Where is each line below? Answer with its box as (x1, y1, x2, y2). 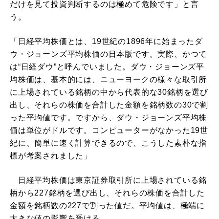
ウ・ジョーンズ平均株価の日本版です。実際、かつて (10, 50, 207, 59)
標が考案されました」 (10, 152, 92, 160)
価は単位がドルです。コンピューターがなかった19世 (10, 126, 208, 135)
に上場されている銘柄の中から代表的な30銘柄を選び (10, 88, 208, 97)
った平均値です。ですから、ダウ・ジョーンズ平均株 (10, 113, 207, 122)
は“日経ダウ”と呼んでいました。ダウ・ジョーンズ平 (10, 63, 204, 71)
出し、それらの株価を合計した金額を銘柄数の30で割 (10, 101, 208, 109)
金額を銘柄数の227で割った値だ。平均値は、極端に (10, 201, 205, 210)
